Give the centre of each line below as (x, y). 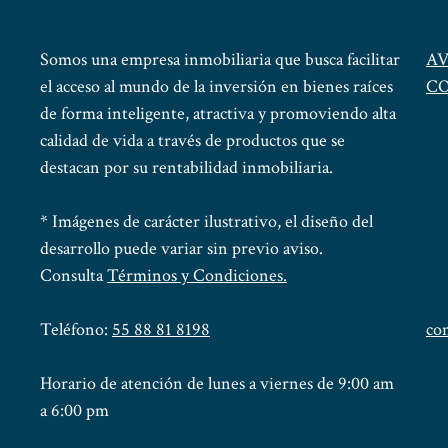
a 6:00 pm (74, 411)
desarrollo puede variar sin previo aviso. (181, 249)
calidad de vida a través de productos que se (192, 141)
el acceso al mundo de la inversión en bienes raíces (216, 87)
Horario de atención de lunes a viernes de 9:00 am (217, 384)
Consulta (73, 276)
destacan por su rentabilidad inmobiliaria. (188, 168)
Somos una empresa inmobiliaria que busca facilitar (220, 60)
